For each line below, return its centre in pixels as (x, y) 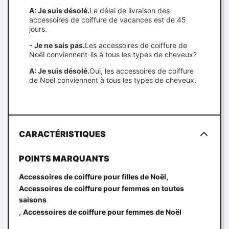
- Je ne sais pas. (57, 45)
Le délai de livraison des (130, 10)
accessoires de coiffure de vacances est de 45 (108, 20)
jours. (38, 29)
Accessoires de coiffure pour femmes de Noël (102, 212)
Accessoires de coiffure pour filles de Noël (93, 177)
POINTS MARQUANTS (64, 158)
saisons (33, 200)
